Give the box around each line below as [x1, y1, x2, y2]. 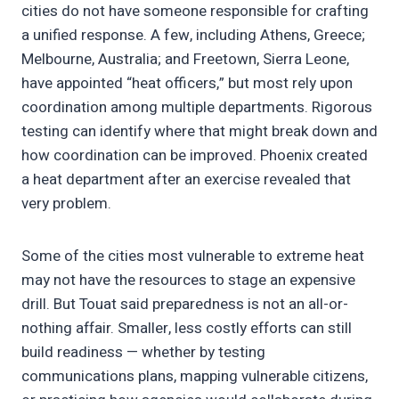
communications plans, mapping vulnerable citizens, [21, 365, 368, 388]
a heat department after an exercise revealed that [21, 168, 351, 191]
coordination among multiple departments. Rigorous [21, 96, 372, 119]
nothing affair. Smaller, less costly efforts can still [21, 317, 352, 340]
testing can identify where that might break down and [21, 120, 378, 143]
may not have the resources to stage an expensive [21, 269, 355, 292]
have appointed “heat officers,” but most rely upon [21, 72, 353, 95]
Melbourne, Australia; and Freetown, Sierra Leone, [21, 48, 349, 71]
